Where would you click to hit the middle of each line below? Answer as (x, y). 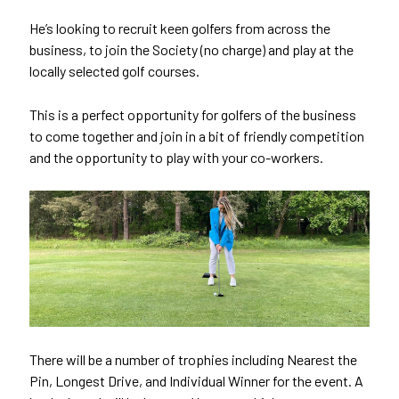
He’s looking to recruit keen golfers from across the (180, 28)
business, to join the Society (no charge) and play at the (191, 49)
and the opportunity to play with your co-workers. (176, 157)
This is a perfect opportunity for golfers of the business (193, 114)
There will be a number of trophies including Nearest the (193, 359)
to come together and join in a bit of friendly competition (197, 136)
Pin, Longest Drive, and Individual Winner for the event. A (196, 380)
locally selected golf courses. (114, 71)
